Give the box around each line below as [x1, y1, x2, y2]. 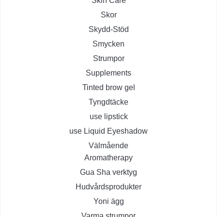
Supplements [86, 69, 131, 77]
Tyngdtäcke [89, 98, 128, 107]
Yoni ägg [93, 197, 124, 206]
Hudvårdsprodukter [76, 183, 141, 191]
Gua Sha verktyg [80, 168, 137, 177]
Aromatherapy [84, 154, 133, 162]
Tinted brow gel [82, 83, 135, 92]
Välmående [89, 141, 128, 150]
